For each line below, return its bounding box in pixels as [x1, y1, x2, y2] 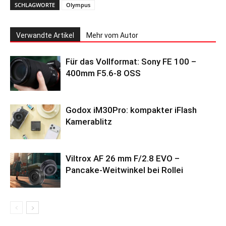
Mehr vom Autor [86, 31, 138, 39]
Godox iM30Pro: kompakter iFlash [66, 104, 197, 115]
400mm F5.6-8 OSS [66, 68, 141, 78]
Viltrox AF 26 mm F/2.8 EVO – [66, 153, 180, 163]
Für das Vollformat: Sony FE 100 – [66, 56, 196, 67]
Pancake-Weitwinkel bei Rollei [66, 164, 183, 175]
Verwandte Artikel [16, 31, 74, 39]
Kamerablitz [66, 116, 112, 127]
